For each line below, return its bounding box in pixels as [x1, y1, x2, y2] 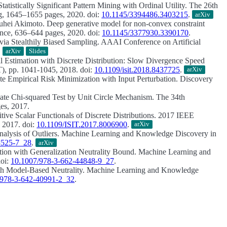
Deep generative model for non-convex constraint [47, 19, 205, 28]
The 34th [154, 92, 185, 101]
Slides [28, 47, 46, 55]
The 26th [187, 1, 218, 10]
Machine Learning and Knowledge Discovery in [59, 129, 217, 138]
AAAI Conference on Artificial [99, 37, 201, 47]
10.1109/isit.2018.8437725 [94, 65, 180, 74]
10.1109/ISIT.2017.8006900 [36, 120, 128, 129]
